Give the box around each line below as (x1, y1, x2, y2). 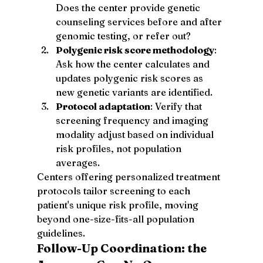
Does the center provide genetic (55, 1, 203, 14)
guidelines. (36, 227, 85, 239)
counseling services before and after (55, 15, 224, 28)
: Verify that (150, 100, 204, 112)
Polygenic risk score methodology (55, 43, 214, 56)
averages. (55, 156, 100, 168)
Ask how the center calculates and (55, 58, 212, 70)
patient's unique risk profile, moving (36, 198, 201, 211)
